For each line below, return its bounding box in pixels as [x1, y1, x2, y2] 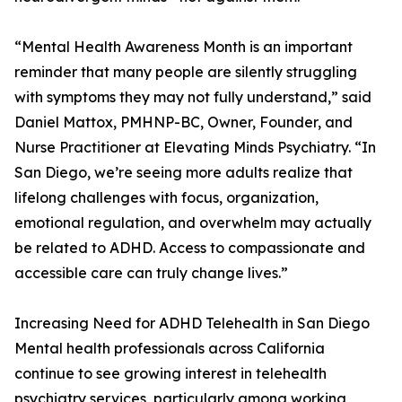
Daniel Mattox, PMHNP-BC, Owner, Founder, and [14, 113, 353, 132]
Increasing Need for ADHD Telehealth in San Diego [14, 314, 370, 333]
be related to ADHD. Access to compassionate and [14, 239, 365, 258]
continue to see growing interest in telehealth [14, 364, 327, 383]
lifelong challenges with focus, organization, [14, 188, 319, 207]
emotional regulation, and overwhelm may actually [14, 214, 371, 232]
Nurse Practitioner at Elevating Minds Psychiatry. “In [14, 138, 376, 157]
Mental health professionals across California [14, 339, 325, 358]
